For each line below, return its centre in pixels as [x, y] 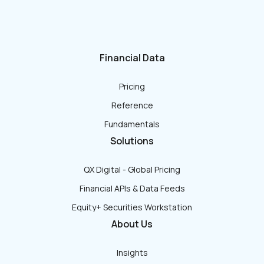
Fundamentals [132, 124]
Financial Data [132, 57]
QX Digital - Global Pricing [132, 169]
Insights [132, 252]
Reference [132, 105]
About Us [132, 224]
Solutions [132, 141]
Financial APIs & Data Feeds [132, 188]
